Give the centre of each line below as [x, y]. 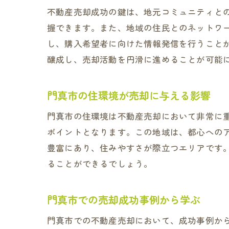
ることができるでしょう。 [100, 164]
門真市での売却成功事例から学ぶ [124, 200]
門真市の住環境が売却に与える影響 [129, 95]
